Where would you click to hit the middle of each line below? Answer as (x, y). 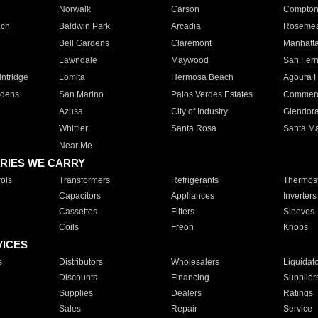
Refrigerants (194, 180)
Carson (185, 9)
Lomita (72, 77)
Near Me (75, 146)
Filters (182, 212)
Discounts (78, 278)
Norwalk (75, 9)
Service (297, 309)
